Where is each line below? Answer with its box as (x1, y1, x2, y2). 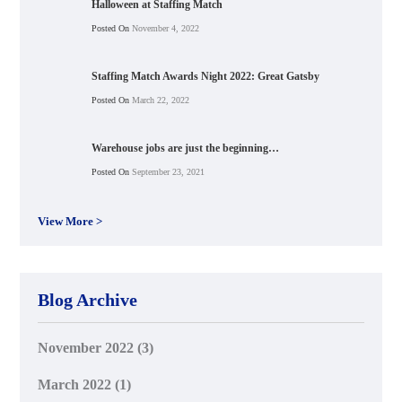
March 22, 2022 (129, 94, 190, 105)
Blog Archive (38, 289, 138, 310)
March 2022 (38, 376, 112, 392)
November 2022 (38, 339, 135, 355)
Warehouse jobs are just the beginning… (92, 141, 280, 154)
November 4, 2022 (129, 22, 200, 33)
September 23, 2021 (129, 166, 205, 177)
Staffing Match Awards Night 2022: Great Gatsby (92, 69, 320, 83)
